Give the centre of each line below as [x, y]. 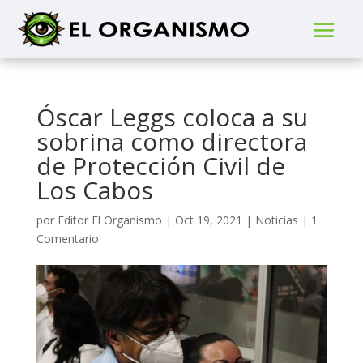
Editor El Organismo [109, 220]
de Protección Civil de [160, 166]
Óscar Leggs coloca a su [172, 117]
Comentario [67, 239]
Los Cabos [94, 190]
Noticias [276, 220]
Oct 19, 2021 [208, 220]
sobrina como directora [171, 141]
